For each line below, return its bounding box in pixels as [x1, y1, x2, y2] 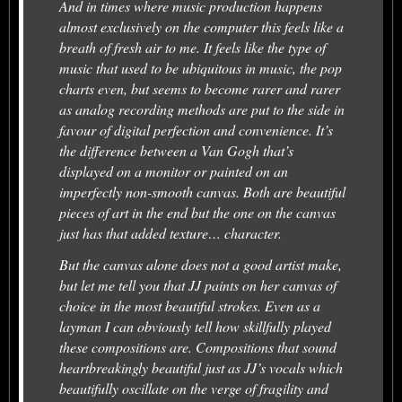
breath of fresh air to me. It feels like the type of [59, 38, 326, 57]
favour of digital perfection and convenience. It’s [59, 120, 333, 139]
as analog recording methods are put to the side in [59, 100, 345, 118]
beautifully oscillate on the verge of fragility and [59, 379, 328, 398]
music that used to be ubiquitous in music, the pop [59, 58, 342, 77]
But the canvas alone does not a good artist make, [59, 255, 342, 274]
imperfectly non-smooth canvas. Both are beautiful [59, 182, 345, 201]
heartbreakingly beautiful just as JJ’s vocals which [59, 358, 343, 377]
